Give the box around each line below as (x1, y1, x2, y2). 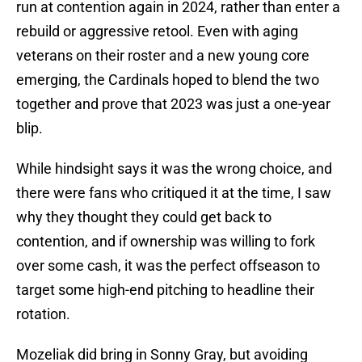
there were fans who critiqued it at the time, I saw (16, 184, 331, 202)
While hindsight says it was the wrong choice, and (16, 160, 332, 178)
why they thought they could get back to (16, 208, 271, 226)
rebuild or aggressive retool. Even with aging (16, 23, 298, 40)
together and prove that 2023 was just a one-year (16, 95, 330, 113)
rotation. (16, 305, 70, 323)
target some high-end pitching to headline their (16, 281, 314, 299)
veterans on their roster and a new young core (16, 47, 309, 65)
